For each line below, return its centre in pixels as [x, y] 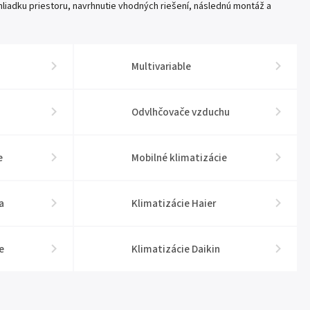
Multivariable [162, 66]
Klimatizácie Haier [174, 203]
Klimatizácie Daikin [176, 249]
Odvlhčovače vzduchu [181, 112]
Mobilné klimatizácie [180, 158]
